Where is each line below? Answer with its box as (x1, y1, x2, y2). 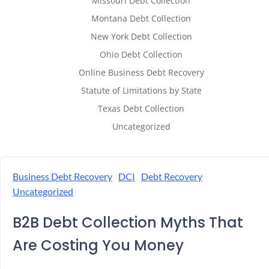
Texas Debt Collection (98, 103, 184, 115)
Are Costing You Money (13, 235, 184, 256)
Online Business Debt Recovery (78, 67, 204, 79)
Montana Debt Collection (91, 13, 191, 25)
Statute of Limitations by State (80, 85, 202, 97)
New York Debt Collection (90, 31, 192, 43)
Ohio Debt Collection (100, 49, 183, 61)
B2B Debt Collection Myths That (13, 213, 243, 233)
